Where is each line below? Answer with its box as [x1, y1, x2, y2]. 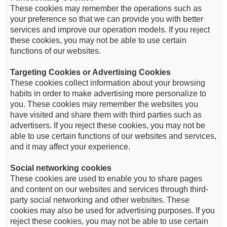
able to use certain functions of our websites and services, [10, 132, 216, 140]
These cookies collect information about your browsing [10, 79, 205, 87]
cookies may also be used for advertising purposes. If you [10, 206, 215, 215]
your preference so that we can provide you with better [10, 15, 203, 23]
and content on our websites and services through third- [10, 185, 208, 194]
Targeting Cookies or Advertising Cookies [10, 68, 171, 77]
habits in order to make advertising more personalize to [10, 89, 206, 98]
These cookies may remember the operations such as [10, 4, 202, 13]
